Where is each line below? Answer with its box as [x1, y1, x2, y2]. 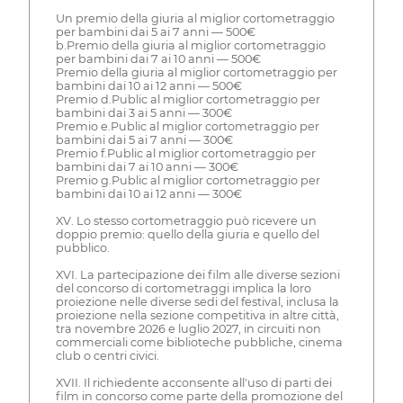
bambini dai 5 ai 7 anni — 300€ [55, 132, 233, 147]
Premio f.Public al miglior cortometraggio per [55, 146, 316, 160]
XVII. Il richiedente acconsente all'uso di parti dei [55, 375, 332, 390]
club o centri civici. [55, 348, 159, 363]
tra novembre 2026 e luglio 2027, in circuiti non [55, 321, 321, 336]
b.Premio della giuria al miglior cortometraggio [55, 38, 326, 52]
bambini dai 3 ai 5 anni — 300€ [55, 105, 232, 120]
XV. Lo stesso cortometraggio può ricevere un [55, 213, 317, 228]
